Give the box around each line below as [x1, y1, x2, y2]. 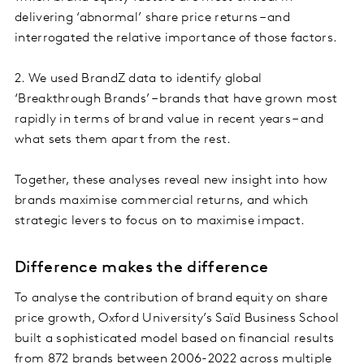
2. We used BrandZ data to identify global [15, 71, 262, 85]
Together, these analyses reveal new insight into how [15, 173, 328, 187]
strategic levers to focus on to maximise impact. [15, 214, 309, 227]
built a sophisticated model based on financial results [15, 331, 335, 345]
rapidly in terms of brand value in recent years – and [15, 112, 323, 126]
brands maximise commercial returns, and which [15, 193, 309, 207]
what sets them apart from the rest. [15, 132, 235, 146]
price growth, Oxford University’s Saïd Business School [15, 311, 340, 325]
